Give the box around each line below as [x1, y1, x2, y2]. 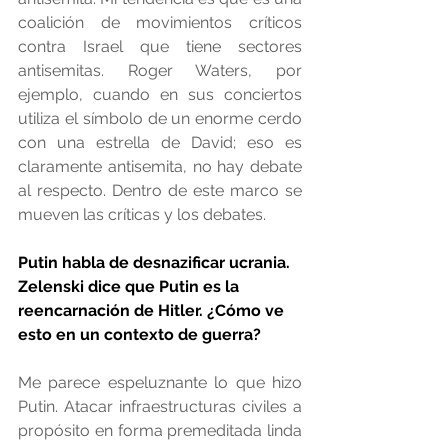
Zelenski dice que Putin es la [18, 277, 243, 297]
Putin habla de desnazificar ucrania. [18, 253, 294, 273]
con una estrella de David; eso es [18, 133, 302, 153]
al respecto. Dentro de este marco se [18, 181, 302, 201]
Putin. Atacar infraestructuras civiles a [18, 397, 302, 417]
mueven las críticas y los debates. [18, 205, 266, 225]
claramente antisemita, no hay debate [18, 157, 302, 177]
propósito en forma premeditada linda [18, 421, 302, 441]
